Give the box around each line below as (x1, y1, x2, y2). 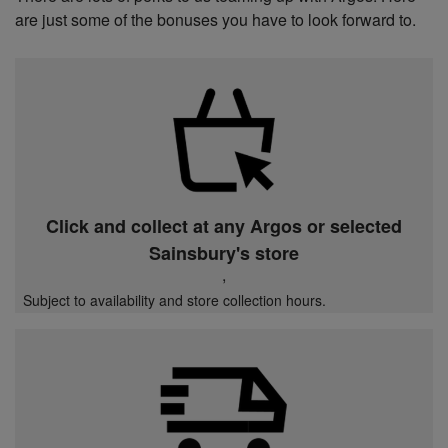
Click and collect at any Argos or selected (46, 212, 402, 239)
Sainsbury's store (149, 239, 299, 266)
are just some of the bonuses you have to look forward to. (15, 7, 416, 31)
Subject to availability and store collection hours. (23, 289, 326, 310)
